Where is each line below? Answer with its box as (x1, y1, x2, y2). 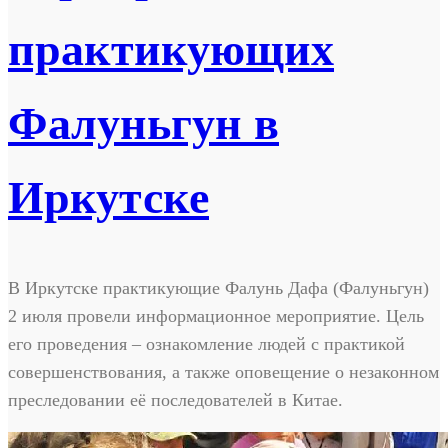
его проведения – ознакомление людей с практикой (8, 333, 405, 354)
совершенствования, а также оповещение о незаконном (8, 361, 439, 382)
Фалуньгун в (8, 98, 279, 150)
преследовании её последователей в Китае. (8, 389, 343, 410)
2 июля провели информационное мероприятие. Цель (8, 305, 424, 326)
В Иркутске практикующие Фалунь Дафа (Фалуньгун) (8, 277, 429, 298)
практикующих (8, 24, 334, 76)
